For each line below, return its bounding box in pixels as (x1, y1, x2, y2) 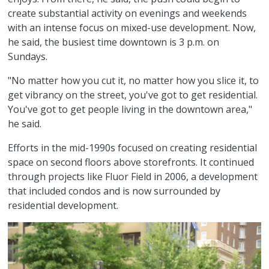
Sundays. (8, 49, 48, 63)
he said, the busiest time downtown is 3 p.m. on (8, 35, 220, 49)
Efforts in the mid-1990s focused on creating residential (8, 141, 258, 154)
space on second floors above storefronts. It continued (8, 155, 255, 169)
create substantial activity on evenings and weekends (8, 6, 247, 20)
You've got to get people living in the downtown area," (8, 102, 253, 116)
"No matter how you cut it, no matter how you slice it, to (8, 73, 259, 87)
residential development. (8, 198, 119, 212)
